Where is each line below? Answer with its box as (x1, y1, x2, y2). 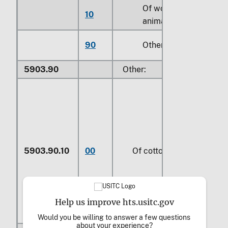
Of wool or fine (142, 4, 198, 14)
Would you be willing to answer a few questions (37, 213, 190, 221)
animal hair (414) (142, 16, 205, 26)
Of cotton (132, 146, 168, 156)
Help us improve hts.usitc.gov (55, 196, 174, 207)
